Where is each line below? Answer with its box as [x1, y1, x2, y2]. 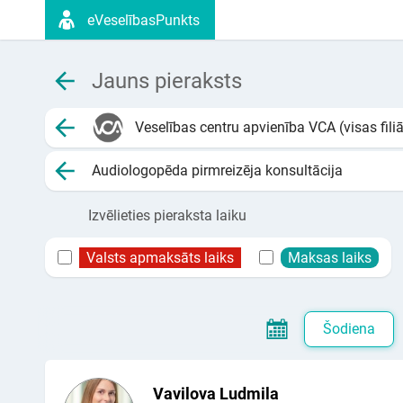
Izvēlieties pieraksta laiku [88, 207, 246, 224]
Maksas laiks [288, 248, 372, 266]
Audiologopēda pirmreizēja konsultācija [92, 162, 343, 179]
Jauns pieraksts [92, 68, 242, 94]
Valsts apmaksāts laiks [86, 248, 234, 266]
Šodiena [323, 320, 375, 337]
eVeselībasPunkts [87, 12, 200, 29]
